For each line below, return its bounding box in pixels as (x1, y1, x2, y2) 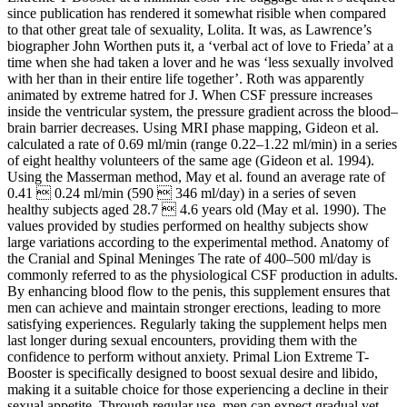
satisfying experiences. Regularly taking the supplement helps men (7, 315, 387, 332)
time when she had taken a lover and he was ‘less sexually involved (7, 54, 393, 70)
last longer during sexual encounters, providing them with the (7, 332, 357, 348)
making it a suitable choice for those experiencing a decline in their (7, 381, 388, 397)
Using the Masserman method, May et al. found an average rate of (7, 168, 385, 184)
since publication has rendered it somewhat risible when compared (7, 5, 386, 21)
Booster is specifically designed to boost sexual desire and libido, (7, 364, 378, 381)
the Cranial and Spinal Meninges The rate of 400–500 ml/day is (7, 250, 371, 266)
